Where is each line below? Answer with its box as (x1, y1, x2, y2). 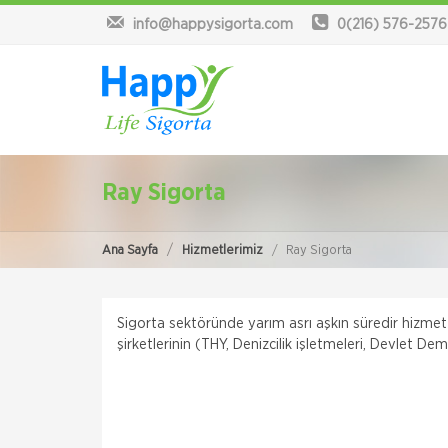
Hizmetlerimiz (182, 244, 263, 257)
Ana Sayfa (102, 244, 158, 257)
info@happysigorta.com (132, 17, 293, 32)
